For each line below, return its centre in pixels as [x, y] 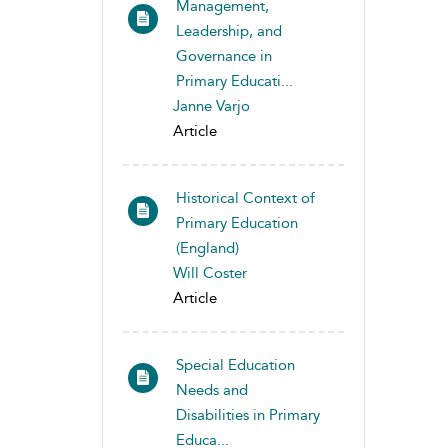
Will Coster [210, 273]
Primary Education [237, 223]
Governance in [224, 56]
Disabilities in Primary [248, 415]
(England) [207, 248]
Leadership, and [229, 31]
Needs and [212, 390]
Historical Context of [245, 198]
